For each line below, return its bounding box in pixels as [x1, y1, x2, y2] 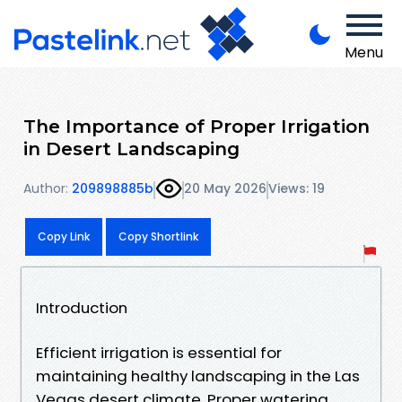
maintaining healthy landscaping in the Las [36, 364, 360, 387]
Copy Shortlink [118, 228, 198, 244]
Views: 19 [268, 179, 325, 198]
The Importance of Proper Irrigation [23, 114, 370, 137]
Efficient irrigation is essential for [36, 341, 282, 363]
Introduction [36, 296, 127, 319]
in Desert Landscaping [23, 136, 240, 160]
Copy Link [38, 228, 90, 244]
